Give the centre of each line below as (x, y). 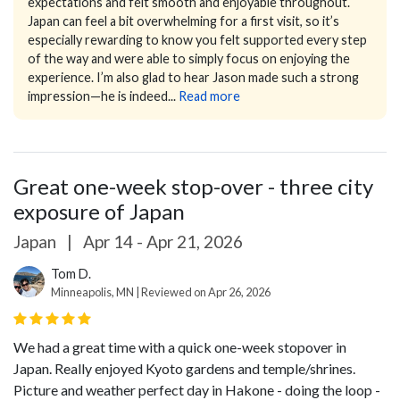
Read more (209, 96)
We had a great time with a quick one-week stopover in (180, 346)
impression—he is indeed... (102, 96)
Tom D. (71, 273)
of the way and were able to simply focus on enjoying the (189, 58)
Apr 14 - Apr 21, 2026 (161, 241)
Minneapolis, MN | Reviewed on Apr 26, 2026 (161, 292)
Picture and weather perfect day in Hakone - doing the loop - (197, 389)
